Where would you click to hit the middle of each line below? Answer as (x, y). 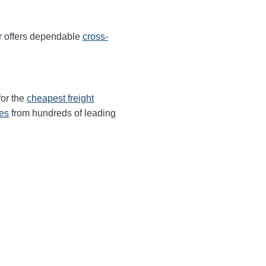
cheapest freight (60, 98)
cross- (95, 37)
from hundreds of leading (62, 113)
